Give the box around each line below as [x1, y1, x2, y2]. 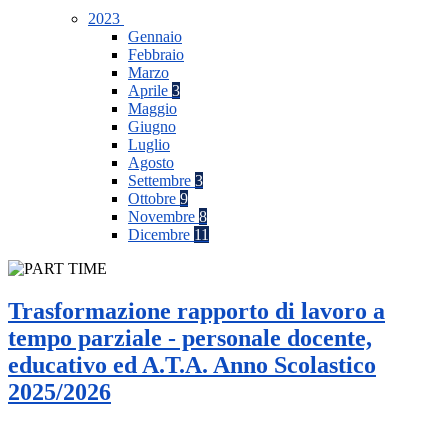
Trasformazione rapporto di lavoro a [8, 298, 385, 325]
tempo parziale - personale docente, [8, 325, 372, 352]
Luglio [128, 136, 170, 154]
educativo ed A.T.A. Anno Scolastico [8, 352, 376, 379]
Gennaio [128, 28, 182, 46]
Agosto [128, 154, 174, 172]
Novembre [128, 208, 199, 226]
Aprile [128, 82, 172, 100]
